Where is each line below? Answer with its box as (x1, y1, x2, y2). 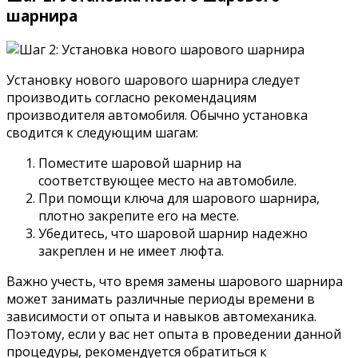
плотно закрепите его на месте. (38, 206, 239, 225)
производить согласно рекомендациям (6, 88, 257, 106)
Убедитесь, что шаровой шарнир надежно (38, 224, 308, 242)
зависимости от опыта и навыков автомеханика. (6, 307, 316, 325)
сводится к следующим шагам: (6, 123, 198, 141)
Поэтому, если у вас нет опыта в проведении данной (6, 324, 341, 343)
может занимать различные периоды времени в (6, 289, 315, 308)
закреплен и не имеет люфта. (38, 241, 224, 260)
